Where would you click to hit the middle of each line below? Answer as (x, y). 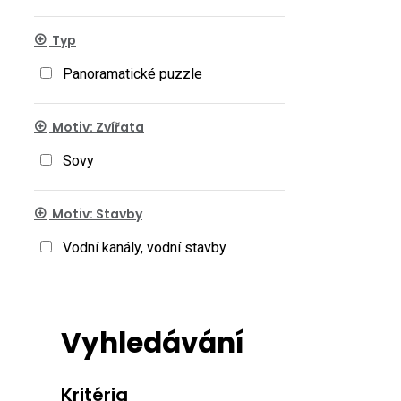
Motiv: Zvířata (97, 127)
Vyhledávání (152, 342)
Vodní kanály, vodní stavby (145, 247)
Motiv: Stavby (96, 214)
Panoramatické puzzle (132, 74)
